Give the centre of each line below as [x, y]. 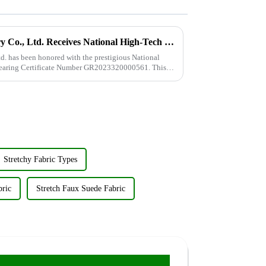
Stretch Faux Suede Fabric [81, 189]
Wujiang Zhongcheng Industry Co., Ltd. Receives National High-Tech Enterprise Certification [169, 42]
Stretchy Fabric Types [40, 160]
